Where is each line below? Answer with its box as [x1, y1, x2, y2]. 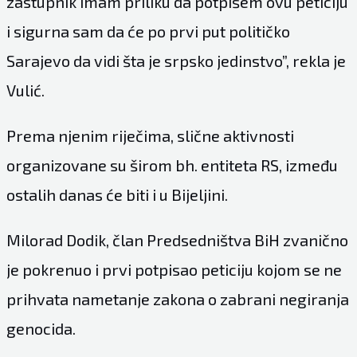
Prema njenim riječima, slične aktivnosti [6, 125, 294, 145]
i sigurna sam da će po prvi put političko [6, 21, 290, 41]
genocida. [6, 318, 76, 338]
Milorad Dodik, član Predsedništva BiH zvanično [6, 229, 348, 249]
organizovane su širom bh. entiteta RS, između [6, 155, 338, 175]
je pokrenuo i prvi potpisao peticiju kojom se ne [6, 259, 342, 279]
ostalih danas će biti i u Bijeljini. [6, 184, 228, 204]
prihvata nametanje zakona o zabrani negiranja [6, 288, 349, 308]
